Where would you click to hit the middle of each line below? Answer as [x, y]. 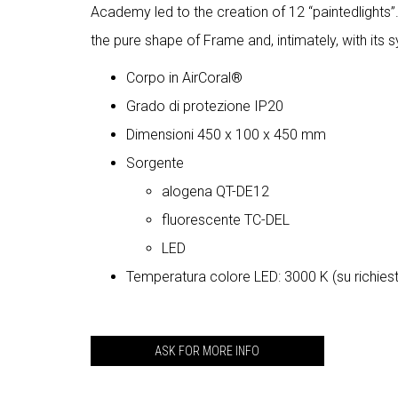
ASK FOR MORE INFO [207, 350]
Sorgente [155, 163]
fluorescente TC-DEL [226, 219]
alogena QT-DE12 [215, 191]
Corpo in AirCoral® [184, 77]
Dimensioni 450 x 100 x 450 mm [226, 134]
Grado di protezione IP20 [205, 106]
